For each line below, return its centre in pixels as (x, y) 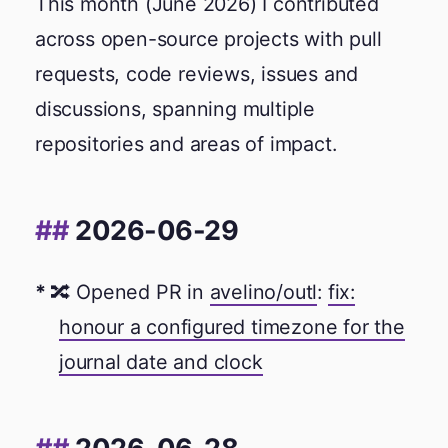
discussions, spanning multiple (175, 109)
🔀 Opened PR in (130, 291)
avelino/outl (263, 291)
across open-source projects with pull (208, 39)
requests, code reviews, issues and (197, 74)
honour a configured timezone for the (232, 326)
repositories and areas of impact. (186, 144)
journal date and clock (161, 361)
